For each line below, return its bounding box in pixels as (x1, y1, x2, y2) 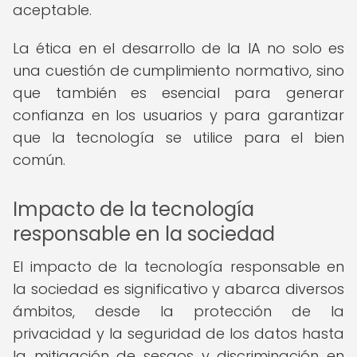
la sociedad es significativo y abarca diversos (13, 279, 344, 299)
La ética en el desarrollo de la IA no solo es (13, 38, 344, 58)
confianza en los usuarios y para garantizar (13, 105, 344, 125)
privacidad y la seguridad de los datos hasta (13, 324, 344, 343)
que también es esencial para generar (13, 83, 344, 103)
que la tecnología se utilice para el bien (13, 127, 344, 147)
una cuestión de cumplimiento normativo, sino (13, 61, 344, 80)
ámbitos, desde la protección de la (13, 301, 344, 321)
